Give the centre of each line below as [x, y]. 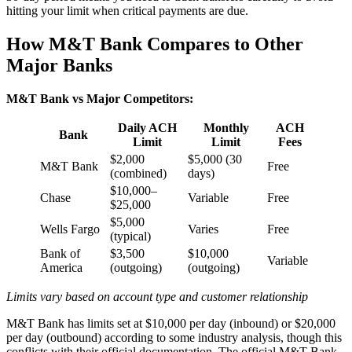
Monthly [226, 127]
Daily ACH [147, 127]
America [61, 267]
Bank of [60, 253]
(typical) [130, 236]
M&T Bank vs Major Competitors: [100, 98]
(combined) [138, 173]
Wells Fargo [70, 229]
